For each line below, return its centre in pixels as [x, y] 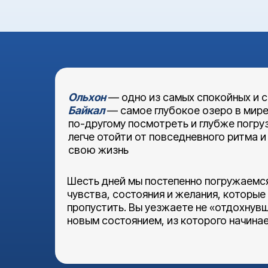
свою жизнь [98, 150]
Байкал [88, 110]
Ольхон [87, 97]
